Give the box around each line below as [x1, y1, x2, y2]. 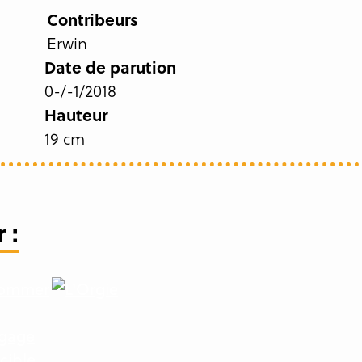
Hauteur [44, 103, 107, 126]
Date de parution [44, 55, 176, 78]
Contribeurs [46, 7, 138, 31]
